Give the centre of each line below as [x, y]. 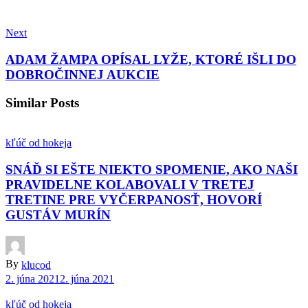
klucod [36, 265]
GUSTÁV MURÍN [58, 214]
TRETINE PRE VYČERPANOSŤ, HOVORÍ [134, 199]
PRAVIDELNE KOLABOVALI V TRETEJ [130, 184]
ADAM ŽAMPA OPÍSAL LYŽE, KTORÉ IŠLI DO [151, 60]
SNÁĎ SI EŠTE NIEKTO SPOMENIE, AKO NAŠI [152, 169]
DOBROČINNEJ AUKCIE [82, 75]
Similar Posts [42, 103]
